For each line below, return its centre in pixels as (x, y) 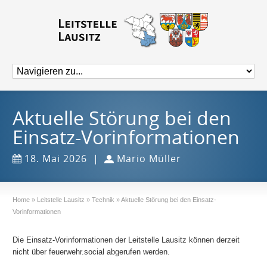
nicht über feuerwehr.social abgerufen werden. (91, 252)
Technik (103, 200)
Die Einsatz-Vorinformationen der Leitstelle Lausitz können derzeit (126, 240)
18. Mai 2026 (56, 159)
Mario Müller (149, 159)
